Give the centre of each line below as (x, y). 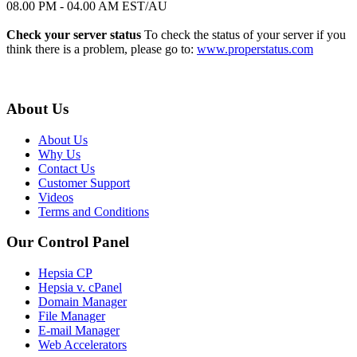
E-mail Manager (79, 330)
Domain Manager (82, 301)
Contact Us (67, 168)
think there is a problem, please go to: (102, 49)
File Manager (72, 316)
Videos (56, 197)
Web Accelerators (82, 344)
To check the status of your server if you (243, 35)
